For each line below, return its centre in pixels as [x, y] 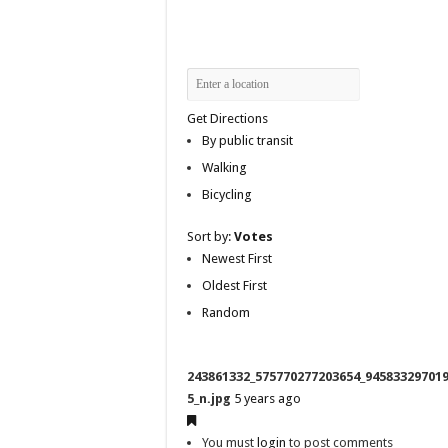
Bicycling [227, 194]
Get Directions [227, 118]
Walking [224, 167]
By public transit [247, 140]
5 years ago [267, 398]
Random [226, 312]
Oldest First [234, 285]
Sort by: [210, 236]
